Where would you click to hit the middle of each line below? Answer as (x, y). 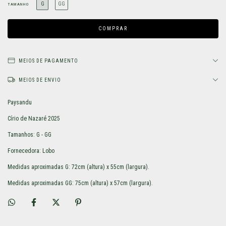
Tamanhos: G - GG (30, 135)
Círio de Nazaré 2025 (34, 119)
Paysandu (20, 103)
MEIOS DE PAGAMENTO (48, 61)
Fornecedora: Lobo (31, 151)
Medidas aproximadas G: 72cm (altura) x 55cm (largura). (78, 167)
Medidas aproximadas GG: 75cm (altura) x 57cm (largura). (80, 183)
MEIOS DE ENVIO (40, 80)
